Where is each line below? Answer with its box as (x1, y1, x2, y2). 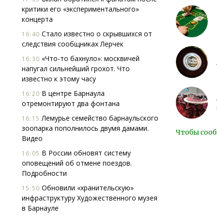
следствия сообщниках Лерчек (22, 39, 124, 48)
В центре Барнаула (40, 89, 105, 98)
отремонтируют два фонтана (22, 99, 120, 108)
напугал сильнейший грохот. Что (22, 64, 130, 73)
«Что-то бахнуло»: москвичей (40, 54, 139, 63)
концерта (22, 15, 53, 24)
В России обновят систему (40, 148, 131, 157)
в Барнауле (22, 203, 59, 213)
